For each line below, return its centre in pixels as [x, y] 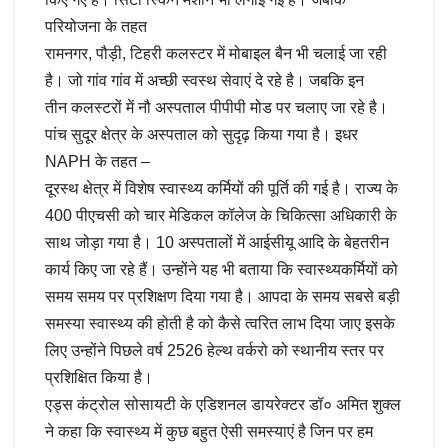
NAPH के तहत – [97, 161]
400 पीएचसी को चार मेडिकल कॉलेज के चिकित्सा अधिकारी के [221, 215]
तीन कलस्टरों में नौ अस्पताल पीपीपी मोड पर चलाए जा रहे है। [216, 107]
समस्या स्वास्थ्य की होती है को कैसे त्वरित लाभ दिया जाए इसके [220, 323]
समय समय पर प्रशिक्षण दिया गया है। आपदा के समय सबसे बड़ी [222, 296]
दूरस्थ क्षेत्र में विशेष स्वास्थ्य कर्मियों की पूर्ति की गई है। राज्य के [221, 188]
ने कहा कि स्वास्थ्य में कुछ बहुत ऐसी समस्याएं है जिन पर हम [209, 431]
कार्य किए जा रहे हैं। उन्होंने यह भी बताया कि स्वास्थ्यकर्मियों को [221, 269]
